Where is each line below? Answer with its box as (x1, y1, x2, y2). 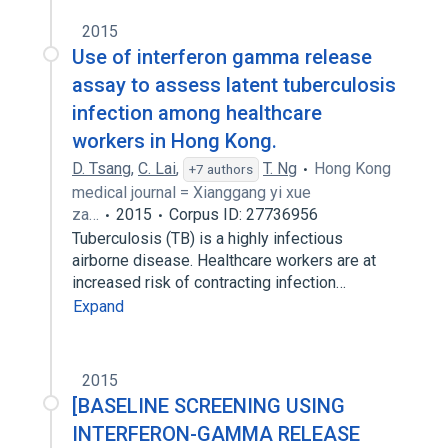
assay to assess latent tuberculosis (72, 73, 396, 97)
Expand (73, 297, 124, 316)
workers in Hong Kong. (72, 129, 277, 153)
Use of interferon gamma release (72, 45, 372, 69)
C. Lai (138, 159, 176, 178)
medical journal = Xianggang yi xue (72, 183, 311, 202)
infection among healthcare (72, 101, 322, 125)
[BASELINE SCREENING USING (72, 394, 345, 418)
